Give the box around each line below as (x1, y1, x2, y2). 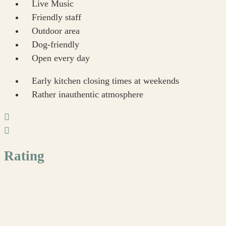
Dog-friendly (32, 39, 79, 50)
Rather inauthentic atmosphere (32, 89, 143, 100)
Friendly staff (32, 12, 81, 23)
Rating (4, 148, 44, 163)
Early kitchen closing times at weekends (32, 76, 179, 86)
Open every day (32, 53, 90, 64)
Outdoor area (32, 26, 80, 36)
